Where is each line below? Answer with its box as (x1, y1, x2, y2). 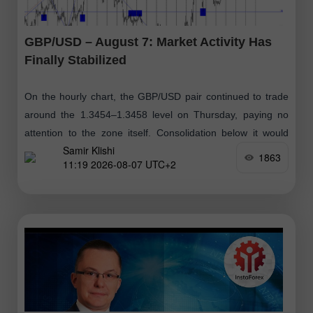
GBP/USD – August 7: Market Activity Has (24, 34, 272, 49)
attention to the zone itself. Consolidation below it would (24, 126, 289, 138)
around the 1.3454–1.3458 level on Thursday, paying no (24, 108, 289, 120)
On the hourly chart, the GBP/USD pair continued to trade (24, 90, 289, 102)
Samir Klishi (63, 143, 115, 158)
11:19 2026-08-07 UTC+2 (63, 157, 176, 172)
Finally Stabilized (24, 52, 126, 67)
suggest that (24, 145, 79, 156)
